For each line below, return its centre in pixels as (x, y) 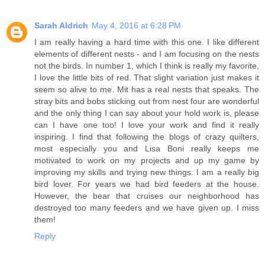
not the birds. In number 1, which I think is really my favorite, (147, 66)
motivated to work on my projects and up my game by (147, 161)
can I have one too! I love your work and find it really (147, 125)
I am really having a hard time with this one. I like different (147, 42)
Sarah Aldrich (61, 26)
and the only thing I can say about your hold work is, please (147, 113)
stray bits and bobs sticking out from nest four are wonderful (147, 101)
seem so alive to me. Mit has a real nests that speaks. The (147, 90)
